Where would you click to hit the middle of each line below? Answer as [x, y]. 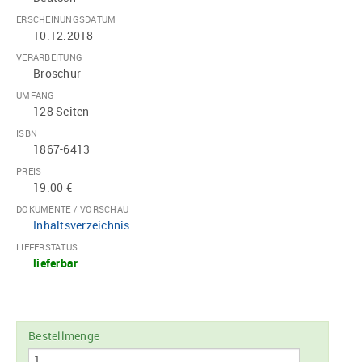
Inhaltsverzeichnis [82, 225]
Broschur [57, 74]
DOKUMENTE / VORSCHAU [72, 209]
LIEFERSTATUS [47, 247]
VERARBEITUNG [49, 57]
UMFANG [36, 95]
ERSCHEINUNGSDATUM [66, 19]
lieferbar [56, 263]
